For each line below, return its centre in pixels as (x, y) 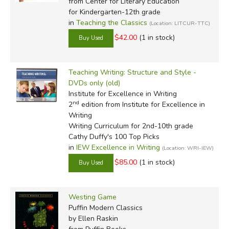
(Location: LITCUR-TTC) (179, 23)
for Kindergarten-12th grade (114, 12)
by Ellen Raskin (93, 218)
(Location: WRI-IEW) (188, 148)
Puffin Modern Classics (105, 208)
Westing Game (92, 197)
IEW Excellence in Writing (118, 147)
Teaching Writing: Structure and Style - (132, 72)
